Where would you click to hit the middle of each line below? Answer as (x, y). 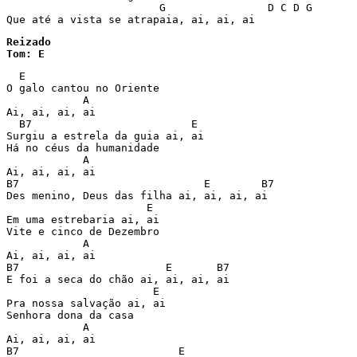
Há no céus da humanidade (83, 148)
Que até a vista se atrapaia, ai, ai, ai (131, 20)
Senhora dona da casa (70, 315)
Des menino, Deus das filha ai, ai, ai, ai (137, 196)
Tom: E (25, 54)
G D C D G (159, 8)
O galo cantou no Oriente (83, 88)
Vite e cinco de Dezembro (83, 231)
